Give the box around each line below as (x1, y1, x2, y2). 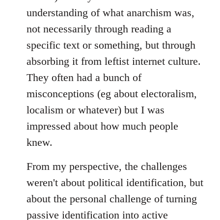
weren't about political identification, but (27, 176, 203, 189)
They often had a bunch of (27, 71, 141, 83)
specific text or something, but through (27, 39, 195, 51)
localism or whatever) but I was (27, 104, 165, 116)
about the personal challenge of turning (27, 192, 197, 205)
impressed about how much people (27, 120, 178, 132)
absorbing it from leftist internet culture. (27, 55, 201, 67)
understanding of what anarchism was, (27, 6, 194, 19)
